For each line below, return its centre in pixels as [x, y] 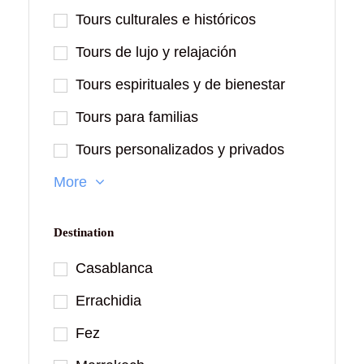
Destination [84, 233]
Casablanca [114, 269]
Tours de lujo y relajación [156, 52]
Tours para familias [137, 117]
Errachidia [108, 301]
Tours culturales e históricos [166, 20]
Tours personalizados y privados [180, 150]
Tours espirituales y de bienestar [180, 85]
